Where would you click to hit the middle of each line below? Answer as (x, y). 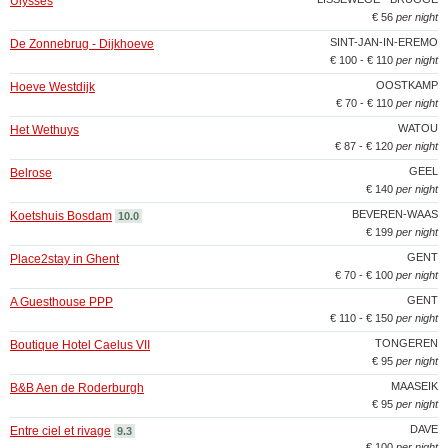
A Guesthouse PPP (61, 302)
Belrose (31, 173)
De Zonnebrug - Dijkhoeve (82, 44)
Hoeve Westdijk (52, 87)
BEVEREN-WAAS (395, 214)
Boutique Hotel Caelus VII (80, 345)
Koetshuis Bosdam (61, 216)
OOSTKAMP (407, 85)
